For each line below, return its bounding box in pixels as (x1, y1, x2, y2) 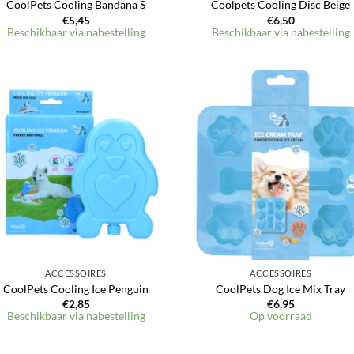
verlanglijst (113, 130, 159, 141)
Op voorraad (249, 309, 312, 323)
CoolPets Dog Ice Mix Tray (216, 281, 346, 296)
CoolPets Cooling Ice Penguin (3, 281, 149, 296)
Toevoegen (113, 108, 159, 119)
